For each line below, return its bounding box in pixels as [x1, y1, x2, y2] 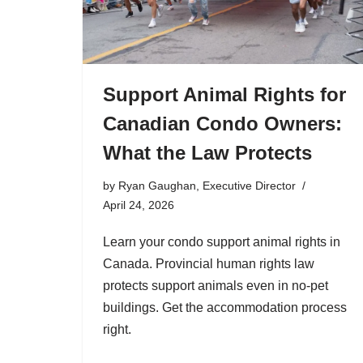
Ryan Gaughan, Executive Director [118, 179, 296, 192]
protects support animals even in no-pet [103, 279, 328, 293]
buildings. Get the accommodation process [103, 301, 347, 314]
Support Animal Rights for [103, 83, 346, 105]
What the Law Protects [103, 142, 312, 164]
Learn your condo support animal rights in [103, 235, 340, 249]
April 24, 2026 [103, 199, 174, 211]
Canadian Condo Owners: [103, 113, 342, 135]
